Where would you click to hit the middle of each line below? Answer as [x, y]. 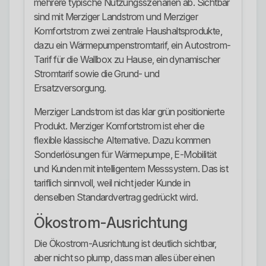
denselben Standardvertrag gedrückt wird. [116, 197]
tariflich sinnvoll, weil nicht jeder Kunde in [112, 183]
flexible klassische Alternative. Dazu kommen [122, 140]
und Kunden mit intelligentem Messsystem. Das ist [131, 169]
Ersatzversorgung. [70, 88]
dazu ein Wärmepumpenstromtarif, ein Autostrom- [132, 45]
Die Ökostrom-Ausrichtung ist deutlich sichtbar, [125, 244]
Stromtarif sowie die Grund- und [97, 74]
